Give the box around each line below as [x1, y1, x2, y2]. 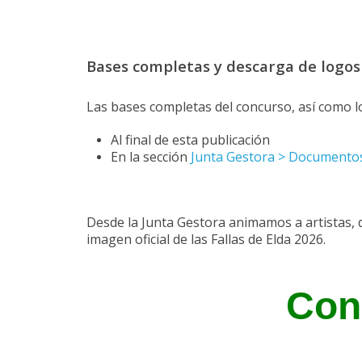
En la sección [111, 148, 191, 166]
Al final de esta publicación [111, 131, 270, 149]
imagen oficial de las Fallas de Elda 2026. [86, 230, 326, 249]
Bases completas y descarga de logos [86, 56, 360, 77]
